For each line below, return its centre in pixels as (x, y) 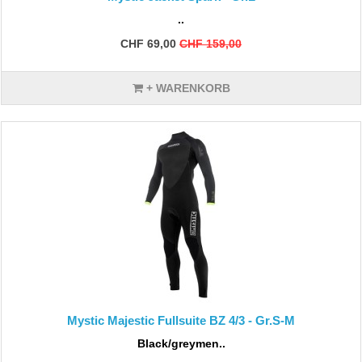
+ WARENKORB (186, 88)
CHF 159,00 (210, 44)
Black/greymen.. (181, 343)
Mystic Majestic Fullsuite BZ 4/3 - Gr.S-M (181, 320)
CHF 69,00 (148, 44)
